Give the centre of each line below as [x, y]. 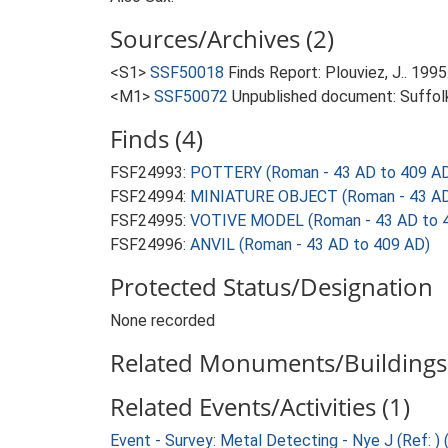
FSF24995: [150, 220]
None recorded [162, 320]
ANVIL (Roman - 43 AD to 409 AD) [310, 244]
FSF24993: [150, 172]
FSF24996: [150, 244]
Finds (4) [156, 138]
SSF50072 [191, 96]
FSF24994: [150, 196]
